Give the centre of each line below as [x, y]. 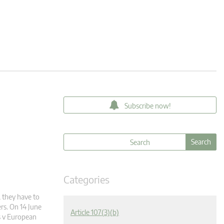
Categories [86, 179]
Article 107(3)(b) [95, 212]
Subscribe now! [148, 106]
